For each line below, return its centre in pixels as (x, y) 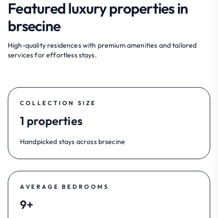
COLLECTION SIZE (58, 103)
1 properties (51, 120)
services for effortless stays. (52, 55)
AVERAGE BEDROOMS (65, 186)
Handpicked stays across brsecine (73, 141)
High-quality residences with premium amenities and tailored (102, 45)
